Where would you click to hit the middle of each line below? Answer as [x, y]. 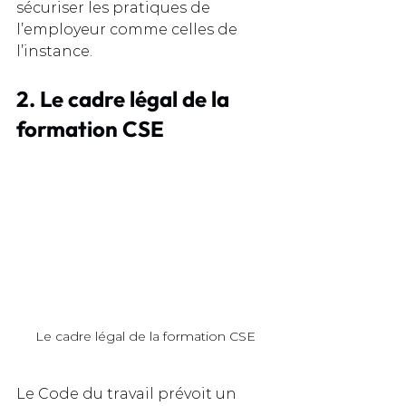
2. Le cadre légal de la [125, 98]
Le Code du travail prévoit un [128, 393]
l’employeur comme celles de [129, 29]
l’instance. [54, 51]
